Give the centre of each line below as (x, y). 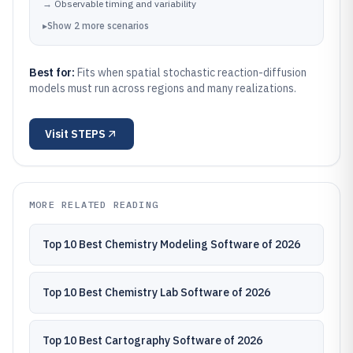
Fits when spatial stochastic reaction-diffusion (192, 72)
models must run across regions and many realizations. (163, 88)
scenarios (128, 26)
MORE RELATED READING (94, 204)
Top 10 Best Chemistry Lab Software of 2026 (156, 292)
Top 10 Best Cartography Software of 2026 (152, 340)
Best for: (53, 72)
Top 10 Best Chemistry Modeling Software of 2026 (171, 244)
